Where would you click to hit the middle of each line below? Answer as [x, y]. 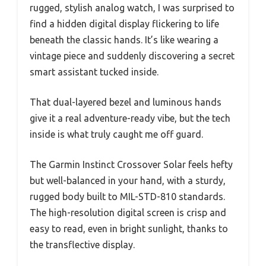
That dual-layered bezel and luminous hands [126, 102]
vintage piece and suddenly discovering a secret [132, 56]
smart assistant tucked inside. [94, 72]
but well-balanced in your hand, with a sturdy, [128, 180]
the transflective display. [82, 244]
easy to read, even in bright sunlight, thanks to [129, 228]
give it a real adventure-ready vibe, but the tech [130, 118]
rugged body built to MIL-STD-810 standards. [127, 196]
